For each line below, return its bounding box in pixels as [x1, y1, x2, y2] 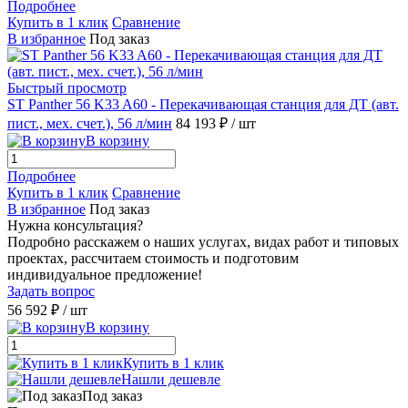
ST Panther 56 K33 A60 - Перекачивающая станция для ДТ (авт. [7, 97, 399, 113]
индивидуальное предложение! [7, 267, 202, 283]
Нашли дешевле [121, 372, 220, 388]
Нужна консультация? [7, 218, 143, 234]
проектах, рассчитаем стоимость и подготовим [7, 250, 299, 267]
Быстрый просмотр [7, 80, 127, 97]
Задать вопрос [7, 283, 95, 300]
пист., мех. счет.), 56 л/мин [7, 116, 172, 132]
